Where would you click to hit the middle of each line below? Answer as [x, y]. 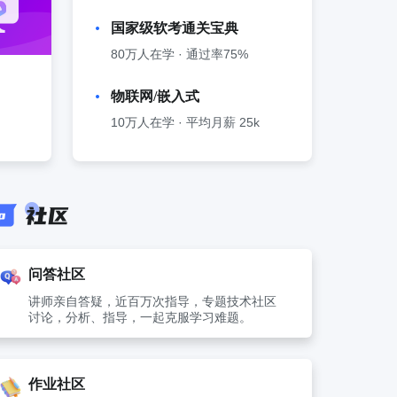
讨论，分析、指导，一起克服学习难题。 [140, 317]
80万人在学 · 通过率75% [179, 54]
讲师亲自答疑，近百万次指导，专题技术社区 [152, 301]
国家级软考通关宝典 [175, 28]
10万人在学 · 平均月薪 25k [185, 122]
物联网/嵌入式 [155, 96]
